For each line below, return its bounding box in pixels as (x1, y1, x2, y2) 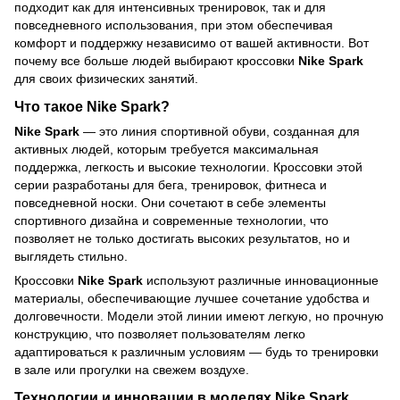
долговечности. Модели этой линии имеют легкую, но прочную (14, 309, 384, 324)
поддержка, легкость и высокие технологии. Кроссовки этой (14, 160, 362, 175)
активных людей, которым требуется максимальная (14, 142, 319, 157)
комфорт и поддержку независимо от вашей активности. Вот (14, 36, 369, 51)
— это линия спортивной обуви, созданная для (79, 124, 360, 139)
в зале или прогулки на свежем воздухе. (14, 362, 249, 378)
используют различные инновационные (143, 273, 379, 288)
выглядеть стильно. (14, 249, 128, 264)
